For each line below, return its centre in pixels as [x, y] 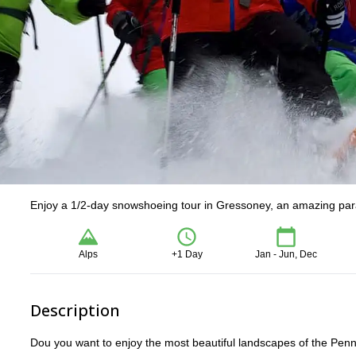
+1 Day [187, 254]
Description [75, 310]
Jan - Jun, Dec [286, 254]
